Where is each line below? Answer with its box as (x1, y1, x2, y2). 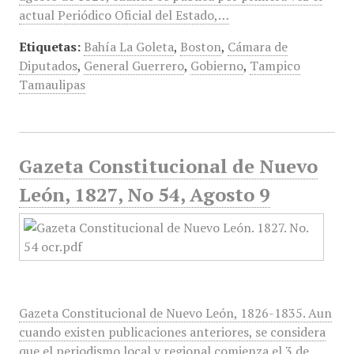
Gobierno (190, 57, 243, 74)
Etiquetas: (18, 38, 81, 55)
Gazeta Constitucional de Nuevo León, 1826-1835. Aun (18, 304, 332, 322)
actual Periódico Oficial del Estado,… (18, 6, 229, 24)
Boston (179, 38, 221, 55)
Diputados (18, 57, 77, 74)
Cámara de (227, 38, 288, 55)
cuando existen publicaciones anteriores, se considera (18, 323, 326, 341)
